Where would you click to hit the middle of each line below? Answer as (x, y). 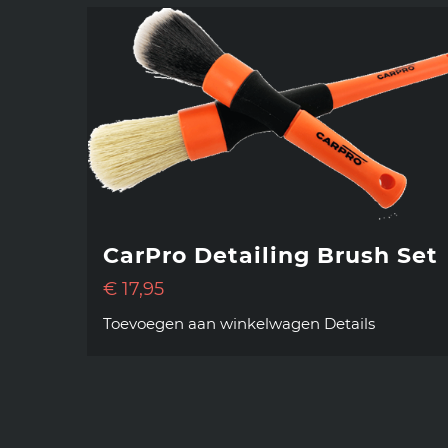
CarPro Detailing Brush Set (270, 255)
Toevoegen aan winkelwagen (211, 323)
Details (349, 323)
